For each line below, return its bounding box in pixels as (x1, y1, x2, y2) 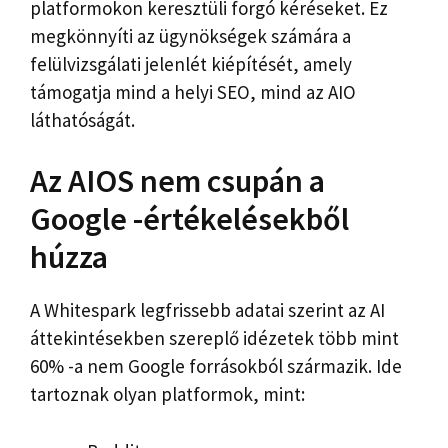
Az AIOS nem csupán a (30, 161, 325, 202)
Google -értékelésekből (30, 199, 349, 240)
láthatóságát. (30, 107, 135, 132)
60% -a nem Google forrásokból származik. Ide (30, 354, 402, 379)
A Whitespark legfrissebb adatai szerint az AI (30, 298, 385, 323)
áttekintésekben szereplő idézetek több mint (30, 326, 399, 351)
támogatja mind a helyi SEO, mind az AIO (30, 79, 356, 104)
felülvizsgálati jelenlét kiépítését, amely (30, 51, 352, 76)
